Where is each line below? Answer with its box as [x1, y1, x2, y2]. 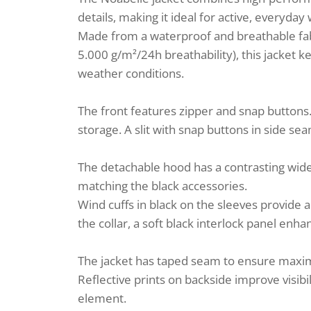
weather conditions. [78, 65, 184, 81]
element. [78, 290, 126, 306]
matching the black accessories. [78, 178, 247, 194]
